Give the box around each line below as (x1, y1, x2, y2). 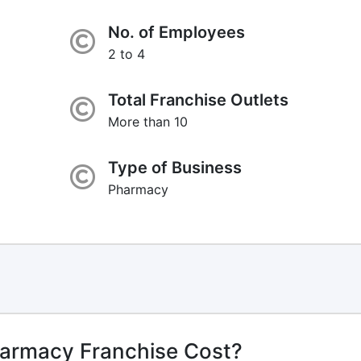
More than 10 (107, 113, 188, 130)
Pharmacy (107, 180, 168, 197)
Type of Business (107, 157, 242, 177)
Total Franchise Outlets (107, 89, 288, 110)
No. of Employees (107, 22, 245, 42)
